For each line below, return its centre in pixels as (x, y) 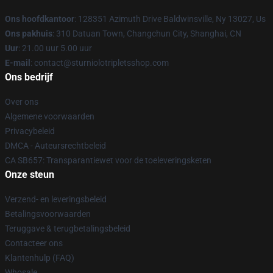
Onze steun (30, 175)
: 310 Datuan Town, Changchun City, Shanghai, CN (147, 34)
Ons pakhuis (29, 34)
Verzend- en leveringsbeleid (56, 199)
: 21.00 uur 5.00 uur (55, 48)
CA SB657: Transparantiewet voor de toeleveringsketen (108, 160)
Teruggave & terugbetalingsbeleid (68, 229)
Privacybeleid (30, 131)
